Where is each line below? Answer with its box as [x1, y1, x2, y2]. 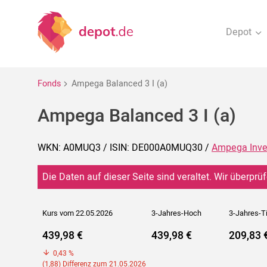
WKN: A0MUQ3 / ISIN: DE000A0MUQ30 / [38, 141, 212, 156]
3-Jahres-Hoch [151, 208, 201, 219]
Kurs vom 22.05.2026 [42, 208, 113, 219]
